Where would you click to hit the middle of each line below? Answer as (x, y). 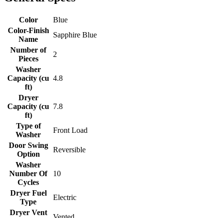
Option (28, 154)
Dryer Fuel (28, 193)
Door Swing (28, 145)
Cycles (28, 182)
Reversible (69, 150)
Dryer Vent (28, 212)
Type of (28, 126)
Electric (65, 197)
